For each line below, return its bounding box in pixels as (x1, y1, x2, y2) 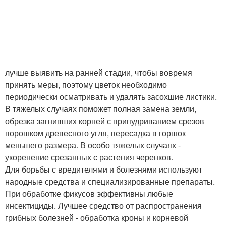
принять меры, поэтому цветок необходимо (5, 78, 167, 90)
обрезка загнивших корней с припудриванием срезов (5, 115, 204, 127)
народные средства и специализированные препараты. (5, 175, 215, 187)
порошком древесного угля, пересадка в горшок (5, 127, 186, 139)
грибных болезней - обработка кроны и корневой (5, 211, 188, 223)
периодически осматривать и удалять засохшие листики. (5, 90, 217, 102)
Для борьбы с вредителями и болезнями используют (5, 163, 202, 175)
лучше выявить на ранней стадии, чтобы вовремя (5, 66, 192, 78)
